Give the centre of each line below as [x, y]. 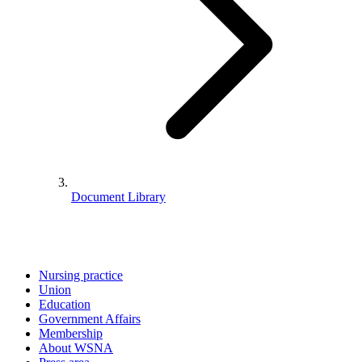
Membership [71, 334]
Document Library [118, 196]
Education [65, 305]
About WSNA [76, 348]
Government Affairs [90, 319]
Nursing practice [81, 276]
